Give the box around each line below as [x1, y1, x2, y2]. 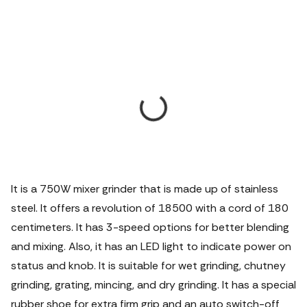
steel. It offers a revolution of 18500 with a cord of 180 [11, 201, 288, 215]
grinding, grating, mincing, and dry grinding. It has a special [11, 278, 296, 292]
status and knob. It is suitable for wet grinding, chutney [11, 258, 286, 273]
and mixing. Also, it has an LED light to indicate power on [11, 239, 291, 254]
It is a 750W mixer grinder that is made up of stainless [11, 182, 278, 196]
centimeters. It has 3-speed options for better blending [11, 220, 289, 234]
